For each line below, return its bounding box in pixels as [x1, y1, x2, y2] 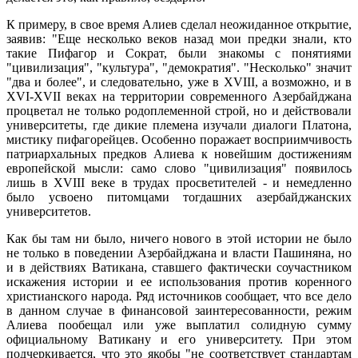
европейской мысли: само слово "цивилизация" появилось [6, 161, 352, 176]
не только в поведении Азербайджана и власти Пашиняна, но [6, 246, 352, 261]
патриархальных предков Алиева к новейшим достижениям [6, 147, 352, 161]
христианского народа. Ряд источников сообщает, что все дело [6, 289, 352, 304]
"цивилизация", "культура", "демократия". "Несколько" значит [6, 61, 352, 75]
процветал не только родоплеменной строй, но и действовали [6, 104, 352, 118]
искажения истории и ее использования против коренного [6, 275, 352, 289]
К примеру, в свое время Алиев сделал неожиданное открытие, [6, 18, 352, 32]
